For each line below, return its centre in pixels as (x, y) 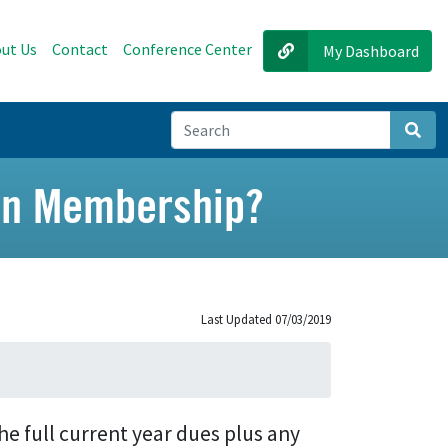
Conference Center (187, 48)
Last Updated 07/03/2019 (266, 319)
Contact (80, 48)
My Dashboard (371, 51)
